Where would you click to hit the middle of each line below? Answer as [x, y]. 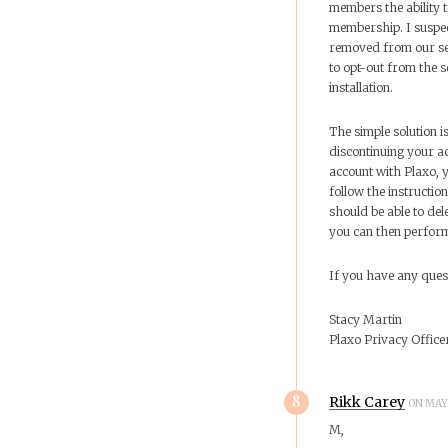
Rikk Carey [366, 401]
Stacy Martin [365, 319]
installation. [360, 87]
